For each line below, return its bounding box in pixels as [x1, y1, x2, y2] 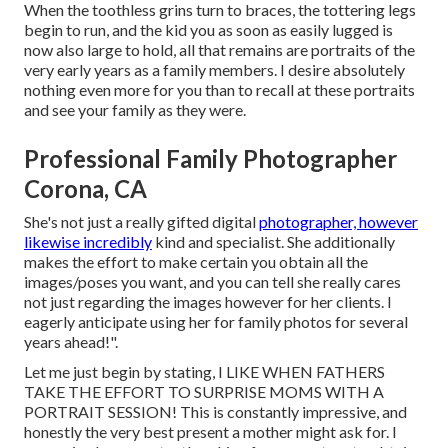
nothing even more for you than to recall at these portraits [24, 80, 415, 100]
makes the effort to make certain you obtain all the [24, 252, 368, 272]
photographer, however [259, 212, 418, 232]
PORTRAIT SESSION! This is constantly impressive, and [24, 402, 407, 422]
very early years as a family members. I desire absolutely [24, 60, 405, 80]
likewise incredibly [24, 232, 152, 252]
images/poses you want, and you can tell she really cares [24, 272, 401, 292]
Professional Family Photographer [24, 144, 397, 174]
